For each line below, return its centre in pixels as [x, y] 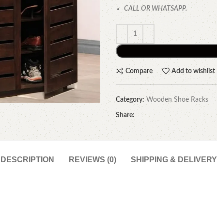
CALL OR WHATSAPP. [155, 9]
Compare [139, 71]
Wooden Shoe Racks [177, 100]
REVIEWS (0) [92, 160]
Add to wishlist [194, 71]
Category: [130, 100]
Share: [125, 115]
